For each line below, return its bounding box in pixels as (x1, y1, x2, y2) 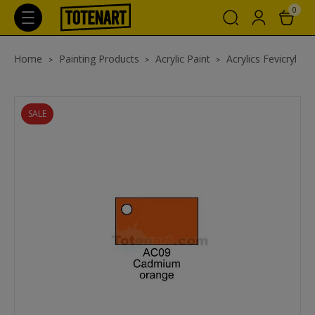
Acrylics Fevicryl (226, 52, 297, 65)
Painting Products (59, 52, 139, 65)
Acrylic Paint (155, 52, 210, 65)
